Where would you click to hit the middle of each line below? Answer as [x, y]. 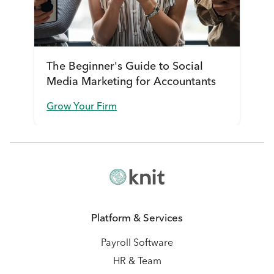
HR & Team [137, 262]
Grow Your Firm [82, 107]
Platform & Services [137, 219]
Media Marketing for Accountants [131, 82]
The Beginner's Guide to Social [125, 66]
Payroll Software [137, 244]
